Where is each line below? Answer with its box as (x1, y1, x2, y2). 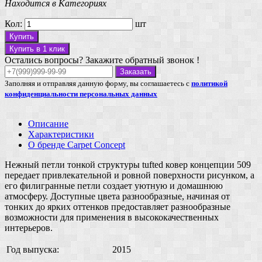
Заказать (120, 67, 151, 76)
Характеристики (28, 129, 94, 139)
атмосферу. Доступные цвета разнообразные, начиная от (5, 191, 230, 201)
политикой (191, 78, 227, 88)
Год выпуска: (6, 244, 59, 254)
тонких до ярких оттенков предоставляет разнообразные (5, 201, 230, 212)
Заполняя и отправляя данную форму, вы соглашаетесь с (5, 78, 191, 88)
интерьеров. (5, 222, 53, 233)
